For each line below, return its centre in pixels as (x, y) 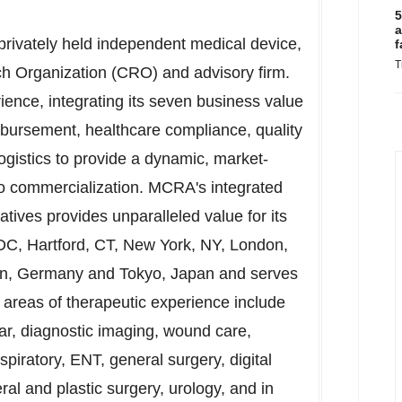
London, (259, 245)
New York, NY (172, 245)
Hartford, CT (70, 245)
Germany (50, 274)
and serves (256, 274)
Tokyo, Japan (167, 274)
